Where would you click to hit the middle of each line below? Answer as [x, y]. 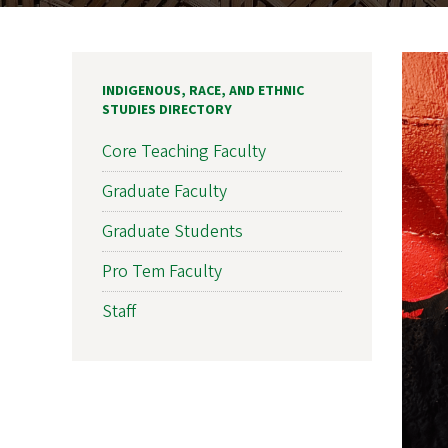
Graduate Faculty [164, 191]
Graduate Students [172, 231]
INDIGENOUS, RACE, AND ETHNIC [203, 90]
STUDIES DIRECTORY [167, 109]
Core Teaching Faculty [184, 151]
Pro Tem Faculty [162, 271]
